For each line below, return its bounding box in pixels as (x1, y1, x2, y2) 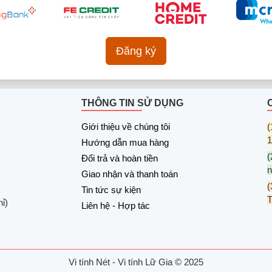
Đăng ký (116, 45, 156, 57)
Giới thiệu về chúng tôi (81, 121, 170, 132)
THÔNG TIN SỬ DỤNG (81, 98, 183, 108)
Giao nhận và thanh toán (81, 169, 178, 179)
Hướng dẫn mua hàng (81, 137, 169, 148)
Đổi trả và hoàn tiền (81, 153, 158, 163)
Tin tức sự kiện (81, 185, 141, 195)
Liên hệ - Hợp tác (81, 200, 150, 211)
